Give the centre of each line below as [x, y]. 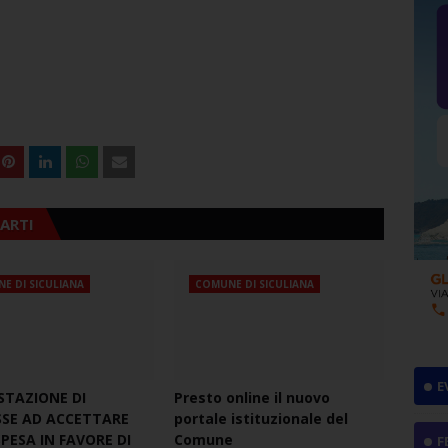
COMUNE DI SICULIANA [254, 283]
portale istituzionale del [261, 418]
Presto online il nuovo [252, 397]
